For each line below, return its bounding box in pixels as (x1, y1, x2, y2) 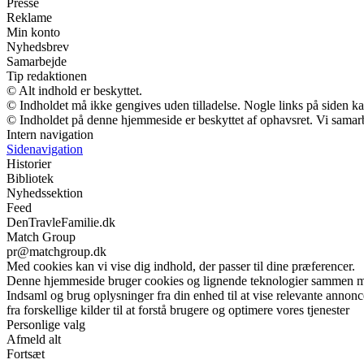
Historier (6, 157, 51, 171)
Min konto (6, 25, 60, 39)
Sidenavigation (6, 142, 83, 156)
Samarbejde (6, 54, 67, 68)
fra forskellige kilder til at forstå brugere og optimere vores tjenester (6, 303, 349, 317)
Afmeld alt (6, 332, 61, 346)
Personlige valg (6, 318, 85, 331)
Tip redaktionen (6, 69, 87, 83)
